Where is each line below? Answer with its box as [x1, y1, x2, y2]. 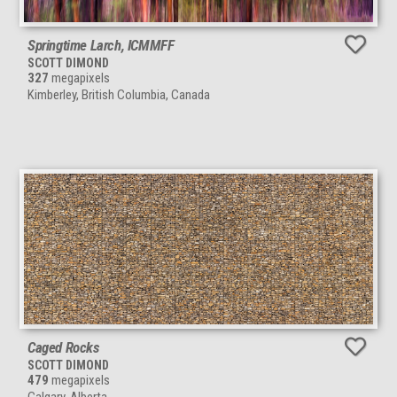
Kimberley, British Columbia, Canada [27, 87, 210, 104]
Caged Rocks [27, 339, 99, 357]
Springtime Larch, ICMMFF [27, 36, 175, 55]
